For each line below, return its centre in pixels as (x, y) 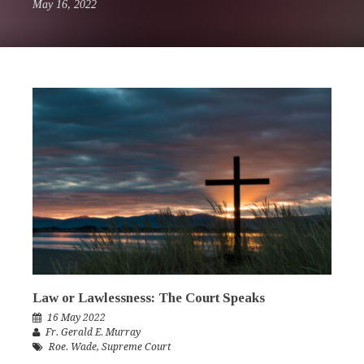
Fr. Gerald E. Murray (93, 333)
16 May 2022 (76, 318)
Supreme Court (136, 347)
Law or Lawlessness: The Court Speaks (149, 298)
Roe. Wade (73, 347)
